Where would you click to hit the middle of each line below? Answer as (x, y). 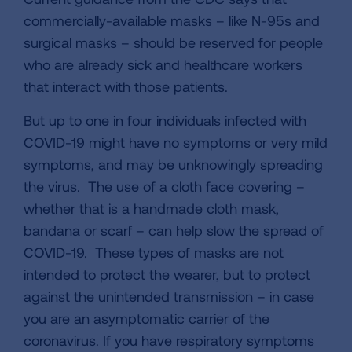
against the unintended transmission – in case (169, 297)
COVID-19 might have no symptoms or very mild (176, 143)
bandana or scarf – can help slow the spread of (174, 231)
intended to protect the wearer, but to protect (167, 275)
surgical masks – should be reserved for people (173, 43)
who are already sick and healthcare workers (163, 65)
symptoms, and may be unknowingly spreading (173, 165)
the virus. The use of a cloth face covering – (164, 187)
